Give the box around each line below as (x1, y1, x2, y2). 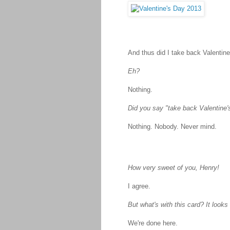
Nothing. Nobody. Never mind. (128, 123, 217, 131)
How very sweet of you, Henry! (128, 164, 219, 172)
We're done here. (128, 219, 178, 227)
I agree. (128, 182, 150, 190)
